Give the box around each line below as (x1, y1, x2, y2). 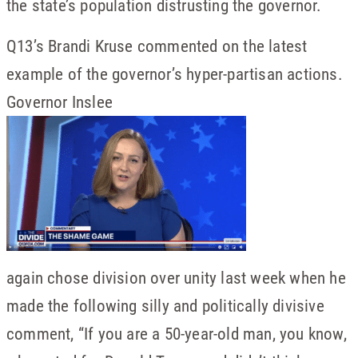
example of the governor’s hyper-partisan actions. (6, 62, 343, 85)
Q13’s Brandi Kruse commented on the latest (6, 34, 308, 57)
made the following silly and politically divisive (6, 294, 324, 316)
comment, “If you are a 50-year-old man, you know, (6, 322, 347, 344)
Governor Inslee (6, 90, 113, 113)
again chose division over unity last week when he (6, 266, 346, 288)
